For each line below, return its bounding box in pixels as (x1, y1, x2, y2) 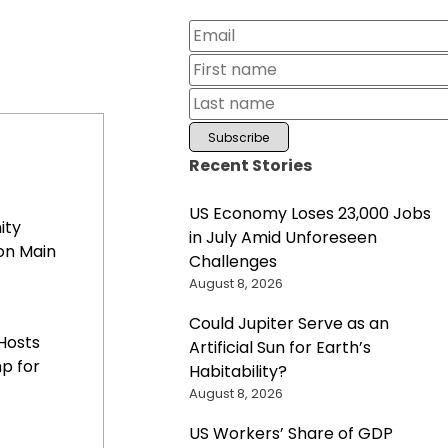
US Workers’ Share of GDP (188, 421, 393, 445)
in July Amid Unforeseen (188, 225, 377, 249)
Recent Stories (188, 153, 312, 177)
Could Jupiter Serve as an (188, 311, 389, 335)
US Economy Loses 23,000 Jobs (188, 201, 431, 225)
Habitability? (188, 359, 287, 383)
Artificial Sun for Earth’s (188, 335, 371, 359)
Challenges (188, 249, 277, 273)
